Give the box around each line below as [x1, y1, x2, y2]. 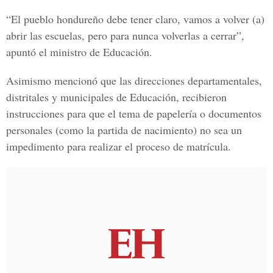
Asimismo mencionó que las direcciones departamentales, [6, 73, 262, 88]
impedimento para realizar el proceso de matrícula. [6, 139, 231, 154]
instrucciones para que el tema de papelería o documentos [6, 106, 261, 121]
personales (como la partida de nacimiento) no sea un [6, 122, 242, 137]
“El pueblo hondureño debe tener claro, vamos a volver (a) [6, 12, 264, 26]
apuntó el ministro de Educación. [6, 44, 152, 59]
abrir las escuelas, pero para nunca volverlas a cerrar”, [6, 28, 244, 43]
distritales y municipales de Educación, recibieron [6, 90, 227, 104]
